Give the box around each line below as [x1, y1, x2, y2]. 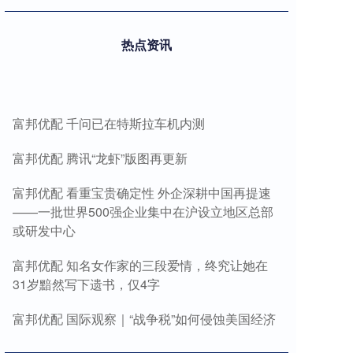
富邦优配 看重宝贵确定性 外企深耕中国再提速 [13, 184, 271, 202]
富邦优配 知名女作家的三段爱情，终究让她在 [13, 256, 268, 274]
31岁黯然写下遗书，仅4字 [13, 275, 160, 293]
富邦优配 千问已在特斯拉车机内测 [13, 114, 205, 132]
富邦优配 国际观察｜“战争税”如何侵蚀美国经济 [13, 310, 276, 328]
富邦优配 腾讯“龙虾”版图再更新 [13, 149, 188, 167]
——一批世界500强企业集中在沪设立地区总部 [13, 203, 273, 221]
